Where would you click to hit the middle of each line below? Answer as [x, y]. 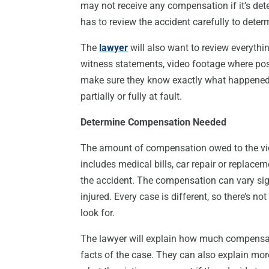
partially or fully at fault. [131, 97]
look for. [98, 213]
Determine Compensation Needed [154, 122]
